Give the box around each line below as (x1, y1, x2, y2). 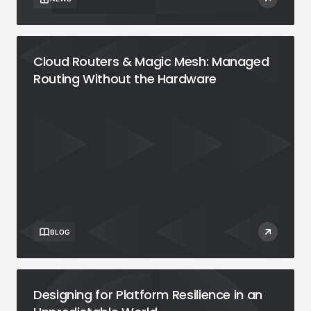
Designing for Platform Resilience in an (33, 286, 262, 304)
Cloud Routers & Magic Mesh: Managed (33, 53, 269, 71)
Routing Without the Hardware (33, 70, 217, 88)
